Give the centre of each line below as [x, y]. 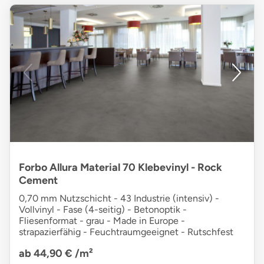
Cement [38, 181]
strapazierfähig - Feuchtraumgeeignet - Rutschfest [126, 232]
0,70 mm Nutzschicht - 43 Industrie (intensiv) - [119, 199]
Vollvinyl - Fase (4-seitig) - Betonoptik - [103, 210]
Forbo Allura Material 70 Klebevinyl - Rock [121, 168]
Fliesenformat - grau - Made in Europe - [102, 221]
